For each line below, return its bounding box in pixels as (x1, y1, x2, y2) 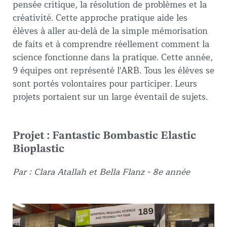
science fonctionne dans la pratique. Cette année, (13, 50, 213, 65)
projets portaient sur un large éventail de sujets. (13, 89, 208, 104)
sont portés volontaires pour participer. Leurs (13, 76, 197, 91)
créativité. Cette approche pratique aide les (13, 10, 187, 25)
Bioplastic (13, 143, 64, 155)
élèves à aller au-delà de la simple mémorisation (13, 23, 208, 39)
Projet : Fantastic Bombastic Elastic (13, 130, 196, 141)
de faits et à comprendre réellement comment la (13, 36, 209, 52)
